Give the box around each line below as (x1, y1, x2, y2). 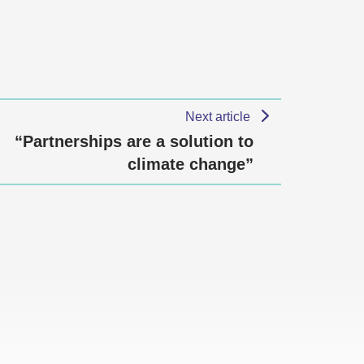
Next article (185, 110, 254, 123)
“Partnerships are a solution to (15, 132, 253, 150)
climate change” (128, 155, 253, 173)
